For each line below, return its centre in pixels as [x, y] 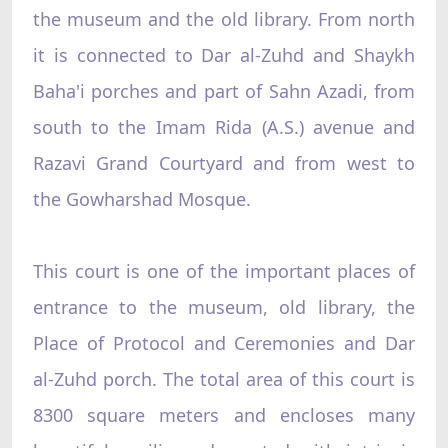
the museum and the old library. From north [224, 18]
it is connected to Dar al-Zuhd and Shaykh [224, 54]
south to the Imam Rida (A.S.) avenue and [224, 126]
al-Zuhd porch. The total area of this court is [224, 378]
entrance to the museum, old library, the [224, 306]
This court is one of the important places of [224, 270]
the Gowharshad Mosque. [141, 198]
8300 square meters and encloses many [224, 414]
